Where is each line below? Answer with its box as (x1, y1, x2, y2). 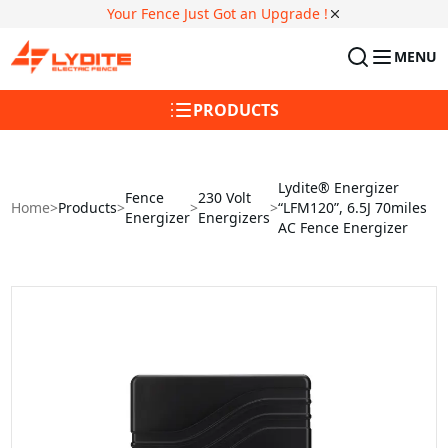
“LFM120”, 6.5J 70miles (278, 197, 428, 217)
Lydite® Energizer (278, 177, 400, 197)
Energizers (198, 207, 271, 227)
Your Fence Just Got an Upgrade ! (106, 4, 328, 23)
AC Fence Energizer (278, 217, 409, 237)
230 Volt (198, 187, 252, 207)
